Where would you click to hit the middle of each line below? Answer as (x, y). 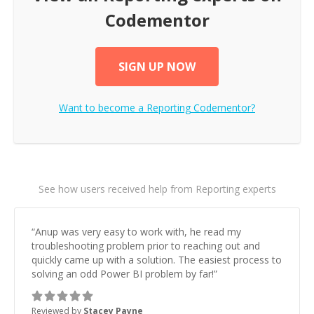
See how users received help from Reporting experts (157, 189)
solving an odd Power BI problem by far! (123, 274)
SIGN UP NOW (157, 67)
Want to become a (103, 108)
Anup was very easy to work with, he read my (138, 232)
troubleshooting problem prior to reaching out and (146, 246)
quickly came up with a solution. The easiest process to (157, 260)
